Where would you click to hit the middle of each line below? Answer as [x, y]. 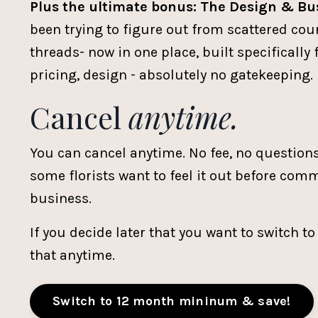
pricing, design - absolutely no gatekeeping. [171, 75]
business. [61, 198]
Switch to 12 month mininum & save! [172, 301]
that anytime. [72, 255]
